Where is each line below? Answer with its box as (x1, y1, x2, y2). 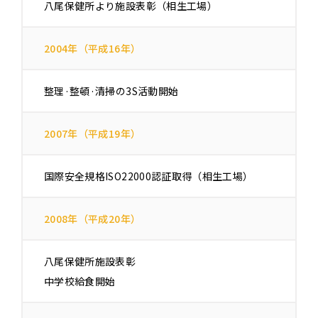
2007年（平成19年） (44, 126, 141, 141)
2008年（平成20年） (44, 212, 141, 226)
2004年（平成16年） (44, 41, 141, 56)
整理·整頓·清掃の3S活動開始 (44, 84, 179, 99)
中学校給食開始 (44, 274, 116, 289)
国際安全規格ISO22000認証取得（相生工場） (44, 169, 253, 184)
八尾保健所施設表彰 (44, 254, 136, 269)
